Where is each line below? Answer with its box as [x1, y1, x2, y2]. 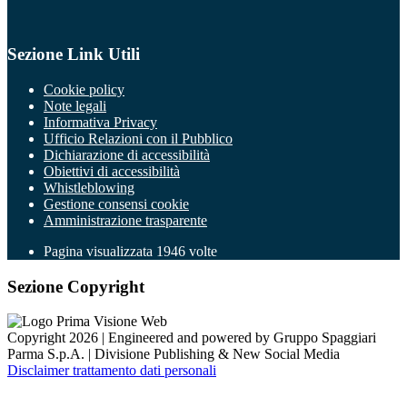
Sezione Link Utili [7, 45, 140, 65]
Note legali [44, 98, 106, 114]
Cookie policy [44, 82, 124, 97]
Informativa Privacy [44, 114, 157, 130]
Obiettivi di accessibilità [44, 164, 180, 179]
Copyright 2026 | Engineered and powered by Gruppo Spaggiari [7, 330, 376, 346]
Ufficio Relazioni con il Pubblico [44, 131, 233, 146]
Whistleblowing [44, 180, 134, 195]
